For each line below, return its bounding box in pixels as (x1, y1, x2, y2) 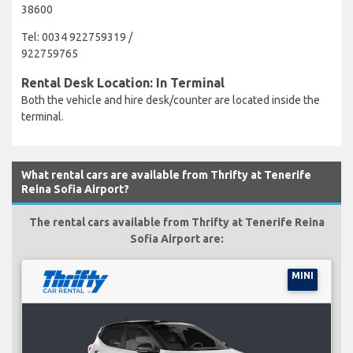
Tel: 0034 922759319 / (21, 30, 132, 43)
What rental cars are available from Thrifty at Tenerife (21, 168, 311, 181)
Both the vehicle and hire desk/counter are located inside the (21, 93, 320, 106)
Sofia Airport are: (129, 232, 224, 245)
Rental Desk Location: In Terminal (21, 75, 225, 90)
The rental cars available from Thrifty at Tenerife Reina (28, 215, 325, 229)
